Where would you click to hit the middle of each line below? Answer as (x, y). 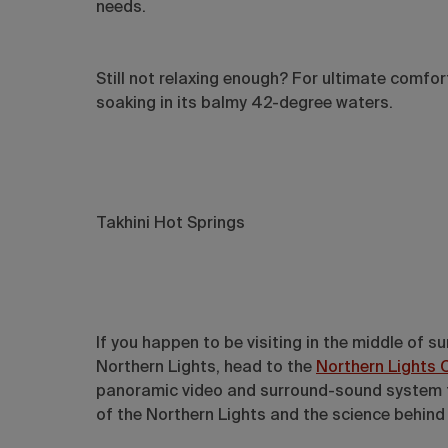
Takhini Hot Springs (170, 223)
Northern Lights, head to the (206, 367)
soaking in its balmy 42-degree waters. (244, 103)
